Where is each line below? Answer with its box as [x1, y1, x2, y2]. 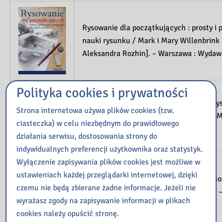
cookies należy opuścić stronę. [16, 208, 119, 219]
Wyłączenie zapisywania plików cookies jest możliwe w [16, 157, 201, 167]
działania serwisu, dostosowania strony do [16, 131, 158, 141]
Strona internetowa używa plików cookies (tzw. [16, 105, 175, 115]
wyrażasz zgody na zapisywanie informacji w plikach [16, 195, 191, 206]
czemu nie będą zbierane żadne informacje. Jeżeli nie [16, 182, 196, 193]
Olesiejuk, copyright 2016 [82, 124, 167, 134]
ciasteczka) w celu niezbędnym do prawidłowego [16, 118, 179, 128]
